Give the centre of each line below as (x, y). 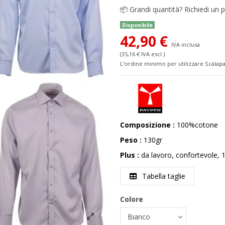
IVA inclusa (186, 45)
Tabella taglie (162, 176)
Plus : (131, 155)
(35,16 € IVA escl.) (142, 54)
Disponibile (138, 25)
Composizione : (148, 125)
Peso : (132, 140)
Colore (132, 199)
